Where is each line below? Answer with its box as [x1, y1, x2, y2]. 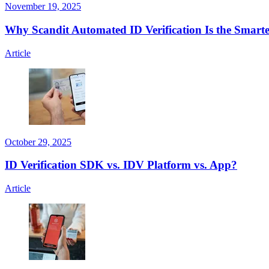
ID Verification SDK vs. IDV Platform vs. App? [5, 159, 237, 172]
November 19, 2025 [5, 1, 81, 12]
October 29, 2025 [5, 136, 71, 147]
